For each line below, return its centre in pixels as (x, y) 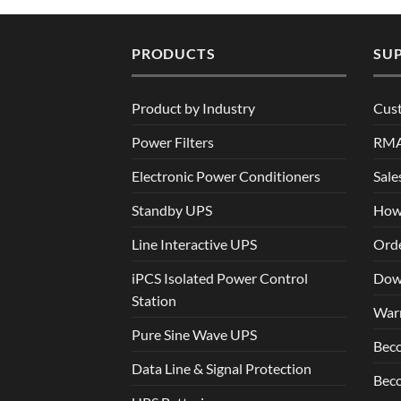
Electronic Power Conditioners (226, 175)
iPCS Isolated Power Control (220, 277)
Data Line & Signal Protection (222, 368)
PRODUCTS (174, 54)
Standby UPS (172, 209)
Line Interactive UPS (194, 243)
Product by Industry (193, 107)
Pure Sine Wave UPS (194, 334)
